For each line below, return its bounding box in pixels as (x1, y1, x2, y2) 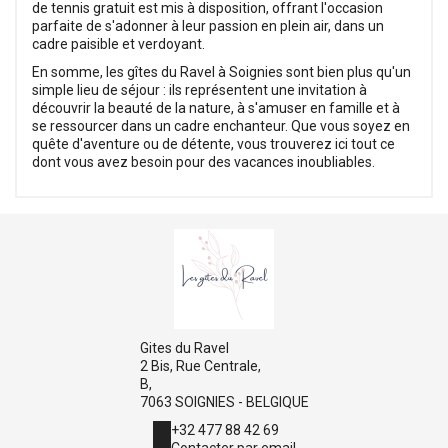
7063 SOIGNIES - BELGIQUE (139, 394, 309, 411)
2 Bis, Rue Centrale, (139, 358, 261, 375)
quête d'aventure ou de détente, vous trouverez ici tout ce (32, 136, 395, 153)
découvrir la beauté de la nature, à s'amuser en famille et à (32, 100, 400, 117)
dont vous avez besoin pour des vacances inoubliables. (32, 154, 375, 171)
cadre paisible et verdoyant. (32, 36, 205, 53)
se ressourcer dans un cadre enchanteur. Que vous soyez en (32, 118, 410, 135)
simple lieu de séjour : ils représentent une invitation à (32, 82, 367, 99)
